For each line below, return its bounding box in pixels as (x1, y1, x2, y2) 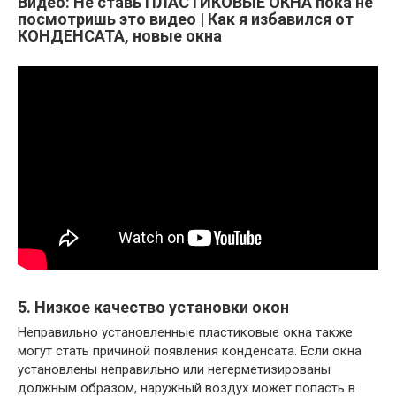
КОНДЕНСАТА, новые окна (18, 27, 222, 46)
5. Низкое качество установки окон (18, 298, 289, 317)
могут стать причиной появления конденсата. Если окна (18, 343, 362, 360)
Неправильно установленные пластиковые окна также (18, 324, 353, 341)
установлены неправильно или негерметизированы (18, 362, 331, 378)
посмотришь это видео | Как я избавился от (18, 10, 354, 29)
